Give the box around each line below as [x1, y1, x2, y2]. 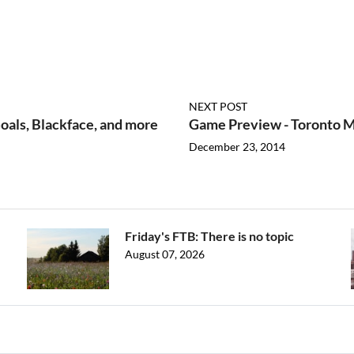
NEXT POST [189, 100, 247, 113]
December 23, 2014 [189, 140, 285, 153]
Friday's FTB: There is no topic [125, 228, 294, 243]
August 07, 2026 [125, 247, 205, 261]
